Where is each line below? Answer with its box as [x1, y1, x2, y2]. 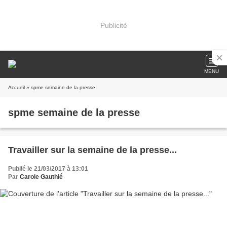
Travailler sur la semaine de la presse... [8, 145, 177, 155]
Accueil [8, 85, 25, 90]
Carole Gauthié [20, 173, 63, 180]
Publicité [100, 21, 127, 29]
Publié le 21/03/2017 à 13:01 [8, 165, 88, 172]
